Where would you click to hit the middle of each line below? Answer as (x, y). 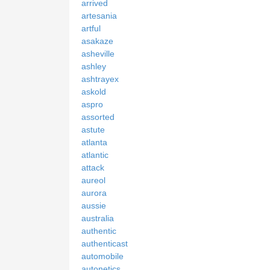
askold (94, 92)
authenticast (105, 244)
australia (98, 218)
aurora (94, 193)
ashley (94, 67)
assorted (98, 117)
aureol (93, 181)
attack (93, 168)
